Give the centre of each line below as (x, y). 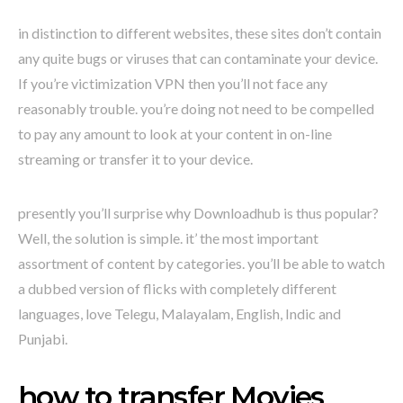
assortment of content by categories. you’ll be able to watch (201, 264)
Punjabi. (43, 339)
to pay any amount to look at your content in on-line (175, 134)
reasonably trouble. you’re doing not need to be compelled (196, 109)
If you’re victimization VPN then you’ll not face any (173, 84)
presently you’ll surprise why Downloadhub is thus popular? (198, 213)
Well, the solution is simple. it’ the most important (168, 238)
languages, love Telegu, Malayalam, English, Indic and (179, 314)
